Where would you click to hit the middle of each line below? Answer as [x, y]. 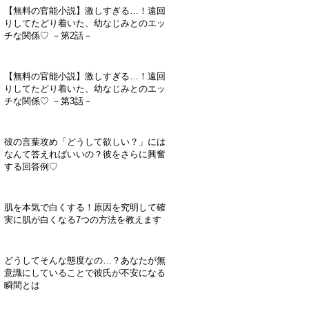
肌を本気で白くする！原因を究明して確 [85, 208]
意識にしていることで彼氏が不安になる [85, 273]
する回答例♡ [31, 167]
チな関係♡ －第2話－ [48, 36]
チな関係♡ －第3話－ [48, 101]
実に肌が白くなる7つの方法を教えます [83, 220]
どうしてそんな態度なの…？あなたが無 [85, 261]
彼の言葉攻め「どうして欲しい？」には [85, 142]
